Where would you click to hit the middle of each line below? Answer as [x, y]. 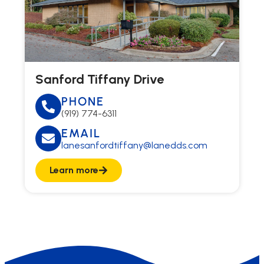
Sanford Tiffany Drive [100, 79]
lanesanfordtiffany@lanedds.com [134, 145]
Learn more [74, 170]
